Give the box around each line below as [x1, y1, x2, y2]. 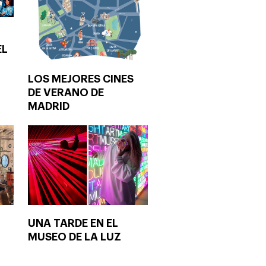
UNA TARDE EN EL [28, 218, 118, 229]
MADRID [28, 101, 69, 112]
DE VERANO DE [28, 87, 104, 99]
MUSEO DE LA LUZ [28, 232, 121, 243]
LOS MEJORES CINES [28, 74, 134, 85]
